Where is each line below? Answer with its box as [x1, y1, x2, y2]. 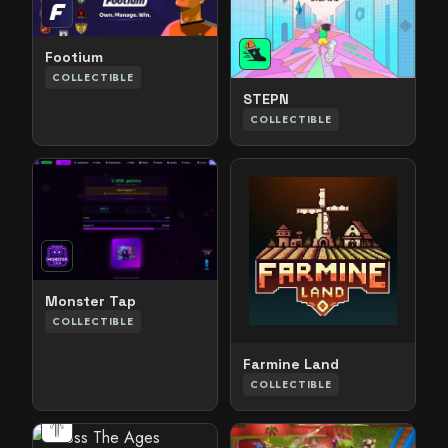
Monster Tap [45, 292, 136, 311]
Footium [45, 48, 103, 67]
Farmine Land [243, 355, 339, 374]
